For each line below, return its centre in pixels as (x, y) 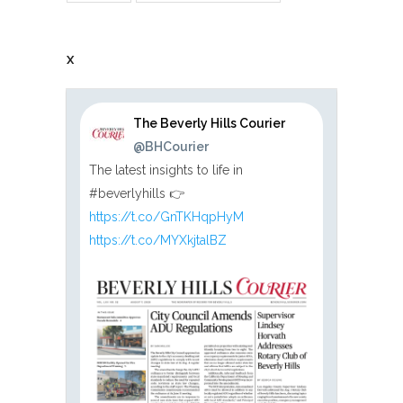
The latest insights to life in (166, 170)
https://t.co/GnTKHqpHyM (166, 216)
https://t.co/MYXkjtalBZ (158, 240)
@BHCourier (171, 146)
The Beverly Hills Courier (210, 123)
